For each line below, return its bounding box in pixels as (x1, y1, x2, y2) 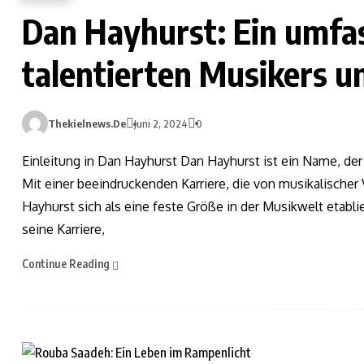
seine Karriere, (22, 221, 105, 237)
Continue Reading (22, 256, 112, 271)
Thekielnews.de (48, 117, 126, 130)
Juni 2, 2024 (134, 117, 188, 130)
